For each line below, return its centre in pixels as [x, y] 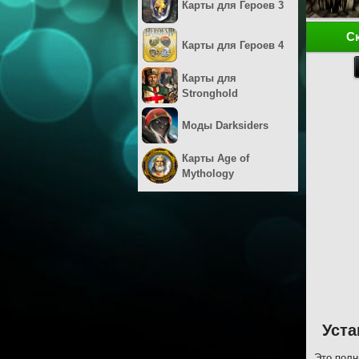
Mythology [208, 173]
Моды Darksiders [225, 125]
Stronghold [210, 93]
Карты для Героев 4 [233, 45]
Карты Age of [216, 158]
